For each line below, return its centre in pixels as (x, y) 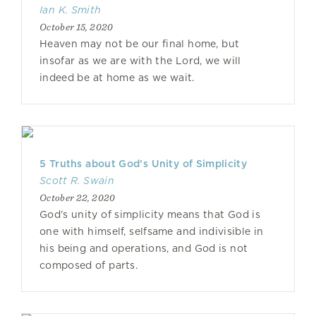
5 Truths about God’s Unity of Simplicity (143, 164)
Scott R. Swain (77, 181)
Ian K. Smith (71, 10)
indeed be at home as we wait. (117, 78)
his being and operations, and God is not (144, 248)
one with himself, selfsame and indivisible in (152, 231)
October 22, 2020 (78, 197)
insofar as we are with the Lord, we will (140, 61)
